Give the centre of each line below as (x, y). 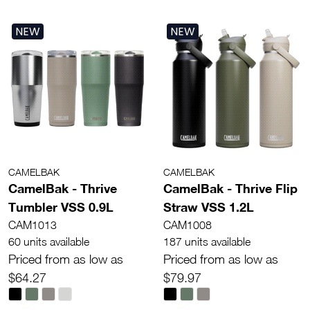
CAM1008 (188, 225)
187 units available (207, 241)
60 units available (49, 241)
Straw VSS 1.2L (209, 207)
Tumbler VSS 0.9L (61, 207)
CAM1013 (33, 225)
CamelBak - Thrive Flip (230, 188)
